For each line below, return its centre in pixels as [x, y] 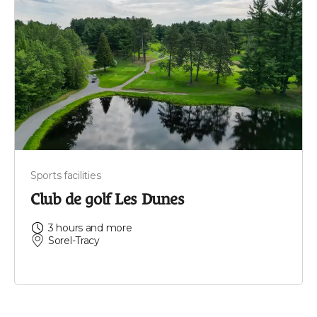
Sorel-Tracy [74, 240]
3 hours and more [90, 227]
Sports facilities [66, 175]
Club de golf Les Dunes [108, 199]
